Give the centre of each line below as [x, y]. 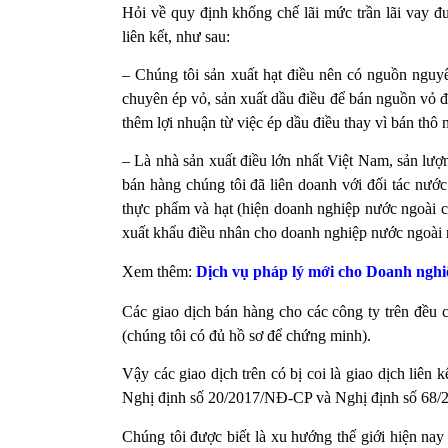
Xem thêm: [159, 271]
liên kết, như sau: [176, 36]
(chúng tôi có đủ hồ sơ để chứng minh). [246, 336]
